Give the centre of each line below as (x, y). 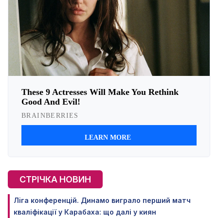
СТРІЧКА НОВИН (55, 179)
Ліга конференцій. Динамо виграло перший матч (102, 200)
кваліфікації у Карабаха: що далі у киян (85, 212)
